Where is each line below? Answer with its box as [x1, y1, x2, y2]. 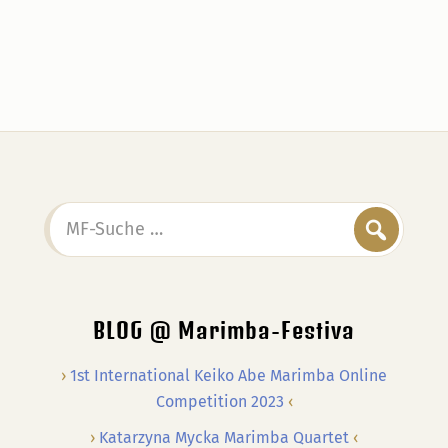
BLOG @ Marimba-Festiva [93, 316, 355, 344]
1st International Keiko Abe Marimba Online [70, 366, 387, 385]
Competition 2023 [155, 392, 284, 411]
